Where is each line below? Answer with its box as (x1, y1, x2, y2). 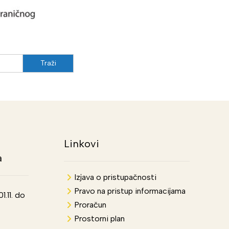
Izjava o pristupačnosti (74, 172, 156, 182)
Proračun (74, 200, 106, 210)
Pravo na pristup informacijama (74, 186, 186, 196)
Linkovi (63, 138, 99, 150)
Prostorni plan (74, 214, 125, 224)
